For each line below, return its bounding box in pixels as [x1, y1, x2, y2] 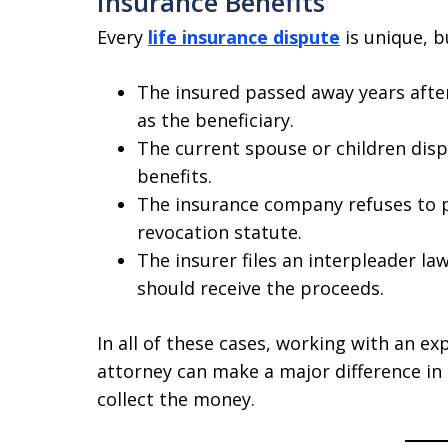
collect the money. [97, 387, 255, 411]
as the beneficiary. [137, 108, 294, 132]
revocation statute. [137, 220, 302, 244]
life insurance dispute [148, 25, 340, 49]
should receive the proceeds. [137, 276, 384, 300]
